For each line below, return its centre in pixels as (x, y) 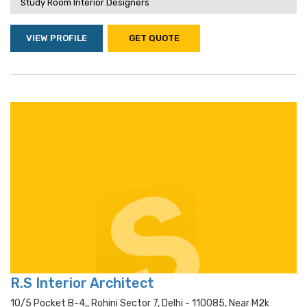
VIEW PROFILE (57, 38)
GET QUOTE (154, 38)
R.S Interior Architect (82, 283)
